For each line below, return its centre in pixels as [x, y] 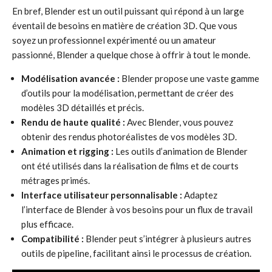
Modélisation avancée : [70, 78]
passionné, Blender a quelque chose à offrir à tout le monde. [131, 55]
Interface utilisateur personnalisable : [102, 195]
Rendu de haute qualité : [73, 122]
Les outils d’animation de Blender [181, 151]
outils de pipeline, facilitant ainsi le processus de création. [136, 253]
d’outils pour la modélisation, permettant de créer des [127, 93]
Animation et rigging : [67, 151]
